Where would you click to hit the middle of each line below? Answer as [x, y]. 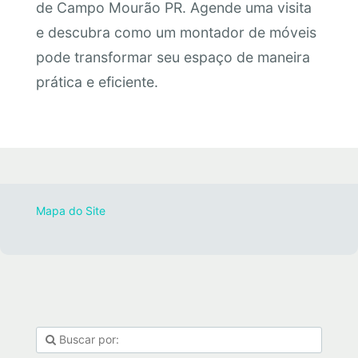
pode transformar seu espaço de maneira [173, 58]
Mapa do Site [70, 210]
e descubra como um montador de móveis [176, 33]
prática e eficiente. [97, 82]
